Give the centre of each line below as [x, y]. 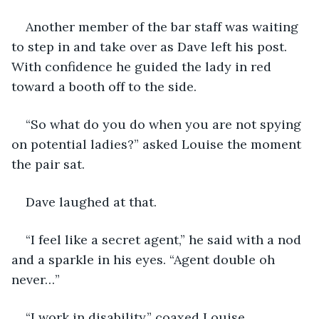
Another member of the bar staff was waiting [164, 26]
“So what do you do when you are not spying [165, 124]
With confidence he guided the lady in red [143, 66]
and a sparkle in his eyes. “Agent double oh [145, 259]
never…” [36, 279]
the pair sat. [48, 164]
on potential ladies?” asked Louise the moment [158, 144]
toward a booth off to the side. [104, 86]
